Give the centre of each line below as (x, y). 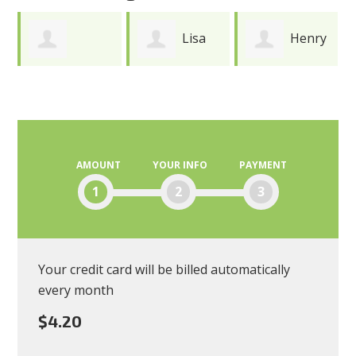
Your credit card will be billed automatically (164, 270)
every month (76, 290)
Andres (50, 92)
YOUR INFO (180, 164)
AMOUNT (98, 164)
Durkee (159, 92)
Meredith (273, 92)
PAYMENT (263, 164)
